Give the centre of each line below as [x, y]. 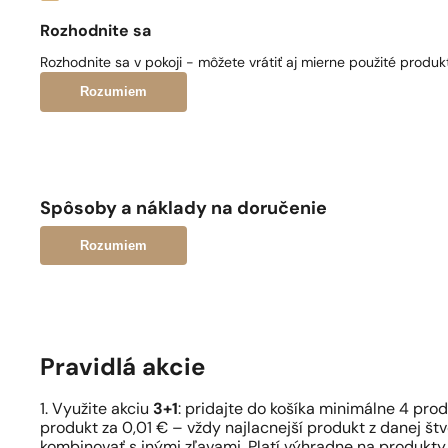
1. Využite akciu [96, 410]
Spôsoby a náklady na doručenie [183, 209]
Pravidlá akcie [122, 369]
